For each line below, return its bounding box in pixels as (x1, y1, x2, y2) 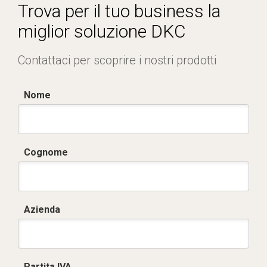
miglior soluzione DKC (18, 21, 186, 42)
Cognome (24, 147, 68, 158)
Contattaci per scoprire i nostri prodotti (18, 53, 216, 67)
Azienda (24, 204, 60, 215)
